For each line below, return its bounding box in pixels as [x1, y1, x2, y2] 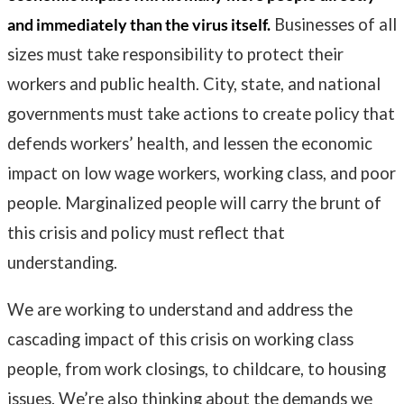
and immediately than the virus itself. [7, 14, 271, 35]
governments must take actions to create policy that [7, 104, 395, 124]
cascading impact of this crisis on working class [7, 328, 353, 349]
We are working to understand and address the [7, 298, 353, 319]
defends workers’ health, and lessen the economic [7, 133, 372, 154]
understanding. [7, 252, 121, 273]
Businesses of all [271, 14, 397, 35]
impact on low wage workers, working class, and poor [7, 163, 396, 184]
